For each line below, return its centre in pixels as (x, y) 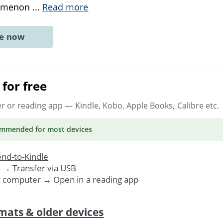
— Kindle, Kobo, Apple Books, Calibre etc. (141, 105)
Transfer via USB (44, 168)
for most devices (63, 129)
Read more (65, 7)
